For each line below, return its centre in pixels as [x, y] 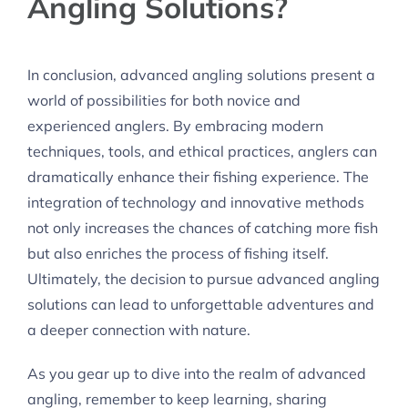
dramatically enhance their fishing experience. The [198, 176]
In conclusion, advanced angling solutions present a [201, 74]
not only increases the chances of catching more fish [203, 227]
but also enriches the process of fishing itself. [178, 253]
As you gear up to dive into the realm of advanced [197, 373]
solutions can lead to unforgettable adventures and [201, 304]
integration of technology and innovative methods [196, 202]
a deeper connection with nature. [139, 329]
